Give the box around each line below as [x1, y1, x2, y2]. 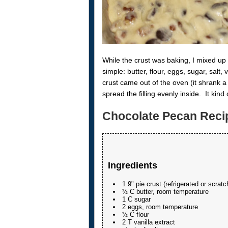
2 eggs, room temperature [122, 203, 198, 211]
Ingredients [107, 160, 157, 171]
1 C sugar [122, 195, 151, 204]
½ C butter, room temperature [122, 188, 209, 196]
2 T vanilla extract [122, 218, 175, 226]
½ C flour [122, 211, 149, 219]
